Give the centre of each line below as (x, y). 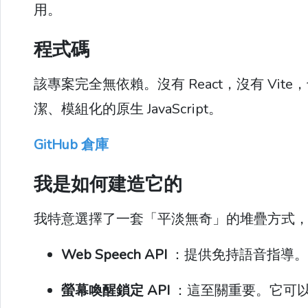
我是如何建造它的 (108, 185)
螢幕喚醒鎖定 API (115, 290)
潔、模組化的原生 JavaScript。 (128, 109)
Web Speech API (114, 255)
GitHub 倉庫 (71, 145)
